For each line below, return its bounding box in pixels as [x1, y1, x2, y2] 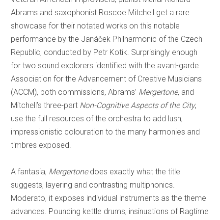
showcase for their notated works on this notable [11, 21, 180, 30]
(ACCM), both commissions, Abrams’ [11, 87, 139, 97]
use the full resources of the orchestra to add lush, [11, 113, 183, 123]
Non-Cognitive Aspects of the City [80, 100, 195, 110]
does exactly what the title [88, 166, 181, 176]
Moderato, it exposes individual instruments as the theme [11, 193, 207, 203]
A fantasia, [11, 166, 49, 176]
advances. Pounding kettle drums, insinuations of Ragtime [11, 206, 209, 216]
